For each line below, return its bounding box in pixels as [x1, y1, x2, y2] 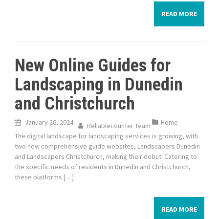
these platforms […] [15, 173, 74, 181]
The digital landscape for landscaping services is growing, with [15, 131, 198, 140]
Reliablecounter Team [87, 121, 151, 130]
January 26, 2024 [25, 118, 73, 127]
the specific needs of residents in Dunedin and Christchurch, [15, 162, 191, 171]
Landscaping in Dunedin [15, 74, 183, 95]
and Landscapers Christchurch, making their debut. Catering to [15, 152, 197, 161]
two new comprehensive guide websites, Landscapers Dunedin [15, 142, 200, 151]
